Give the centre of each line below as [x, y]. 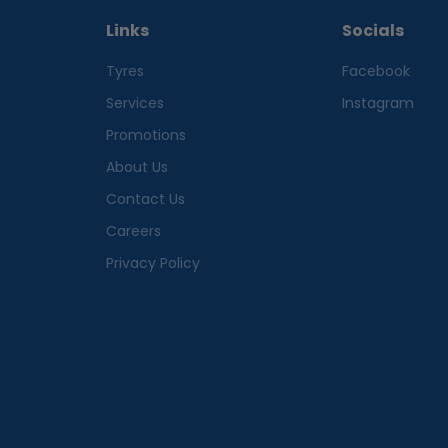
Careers [133, 230]
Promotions [145, 134]
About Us [136, 166]
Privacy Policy [152, 262]
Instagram [378, 102]
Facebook [376, 70]
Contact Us [145, 198]
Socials [373, 30]
